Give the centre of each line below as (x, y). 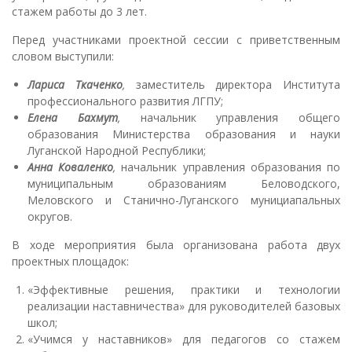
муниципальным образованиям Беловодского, (184, 183)
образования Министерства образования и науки (184, 134)
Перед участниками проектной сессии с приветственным (176, 39)
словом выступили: (63, 56)
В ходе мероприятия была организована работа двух (176, 244)
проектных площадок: (70, 261)
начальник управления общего (240, 117)
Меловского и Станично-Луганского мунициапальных (184, 200)
